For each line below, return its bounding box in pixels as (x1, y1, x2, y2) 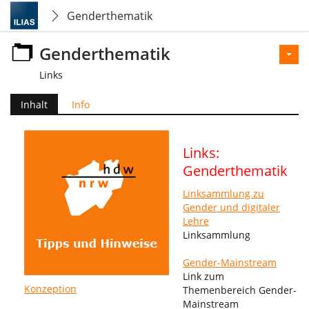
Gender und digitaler (183, 201, 280, 214)
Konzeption (24, 282, 77, 295)
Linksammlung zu (183, 187, 264, 200)
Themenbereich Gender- (183, 283, 297, 297)
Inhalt (21, 98, 48, 111)
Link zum (183, 270, 224, 283)
